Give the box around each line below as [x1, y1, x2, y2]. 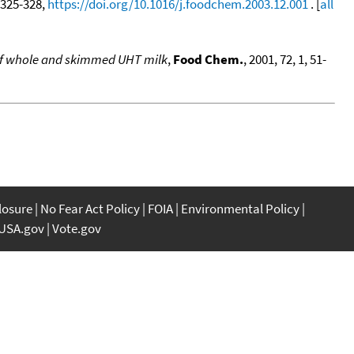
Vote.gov [52, 219, 101, 237]
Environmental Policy [181, 199, 299, 217]
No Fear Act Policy [40, 199, 140, 217]
